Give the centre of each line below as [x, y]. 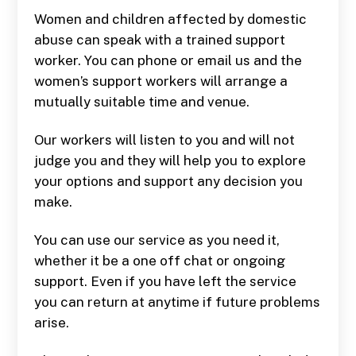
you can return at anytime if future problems [177, 302]
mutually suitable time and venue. [141, 101]
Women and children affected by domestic [170, 19]
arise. [51, 322]
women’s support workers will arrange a [161, 81]
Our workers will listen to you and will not [164, 139]
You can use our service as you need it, [157, 240]
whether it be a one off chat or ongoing [159, 260]
